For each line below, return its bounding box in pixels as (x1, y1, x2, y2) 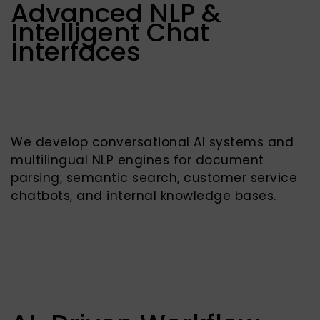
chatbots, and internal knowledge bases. (11, 187, 276, 204)
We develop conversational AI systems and (11, 134, 294, 151)
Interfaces (11, 34, 141, 70)
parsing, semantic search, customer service (11, 169, 297, 186)
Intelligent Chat (11, 14, 209, 51)
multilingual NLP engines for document (11, 151, 264, 169)
